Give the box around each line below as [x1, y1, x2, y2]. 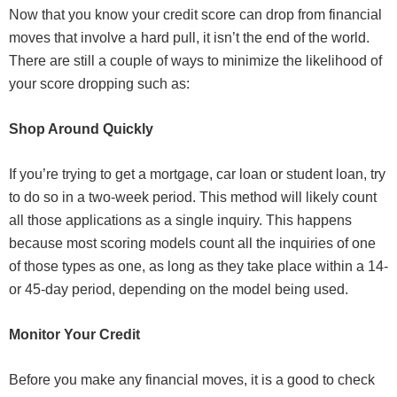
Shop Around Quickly [9, 121, 153, 136]
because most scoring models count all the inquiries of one [9, 235, 376, 251]
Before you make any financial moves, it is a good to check [9, 371, 375, 387]
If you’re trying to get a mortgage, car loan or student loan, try [9, 166, 385, 182]
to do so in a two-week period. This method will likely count [9, 189, 377, 205]
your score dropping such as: [9, 75, 190, 91]
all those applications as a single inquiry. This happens [9, 212, 352, 228]
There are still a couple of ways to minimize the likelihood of [9, 52, 382, 68]
